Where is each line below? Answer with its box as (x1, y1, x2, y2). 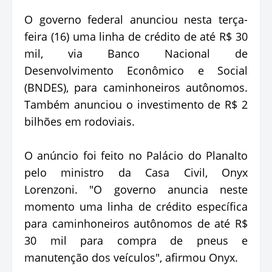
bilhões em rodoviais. (24, 114, 135, 129)
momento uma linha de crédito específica (24, 199, 248, 214)
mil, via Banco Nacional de (24, 46, 248, 61)
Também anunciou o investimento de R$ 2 (24, 97, 248, 112)
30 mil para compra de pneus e (24, 233, 248, 248)
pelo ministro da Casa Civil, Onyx (24, 165, 248, 180)
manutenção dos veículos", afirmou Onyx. (24, 250, 238, 265)
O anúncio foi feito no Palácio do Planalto (24, 148, 248, 163)
